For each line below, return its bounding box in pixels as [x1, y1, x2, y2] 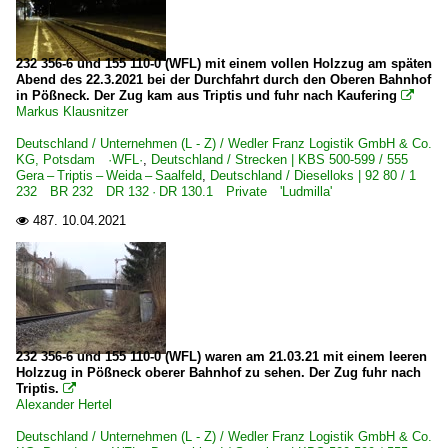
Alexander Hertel [16, 397, 112, 412]
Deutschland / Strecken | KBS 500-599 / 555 [151, 152, 421, 167]
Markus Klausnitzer [16, 104, 128, 119]
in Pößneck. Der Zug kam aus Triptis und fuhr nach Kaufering [16, 88, 397, 103]
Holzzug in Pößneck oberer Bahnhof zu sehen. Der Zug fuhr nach [16, 365, 421, 380]
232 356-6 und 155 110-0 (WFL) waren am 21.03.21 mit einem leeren [16, 349, 427, 364]
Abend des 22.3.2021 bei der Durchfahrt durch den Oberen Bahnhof [16, 72, 431, 87]
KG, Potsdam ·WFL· [16, 152, 143, 167]
